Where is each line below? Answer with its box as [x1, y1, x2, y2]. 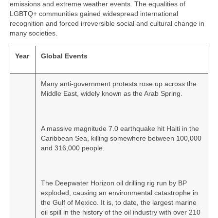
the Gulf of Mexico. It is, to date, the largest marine [41, 199, 197, 207]
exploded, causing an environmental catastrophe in [41, 189, 198, 197]
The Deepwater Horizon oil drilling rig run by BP [41, 179, 187, 187]
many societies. [10, 29, 57, 37]
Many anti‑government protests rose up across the [41, 80, 197, 88]
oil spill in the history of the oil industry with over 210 [41, 208, 200, 217]
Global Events [41, 52, 88, 60]
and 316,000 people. [41, 144, 105, 152]
